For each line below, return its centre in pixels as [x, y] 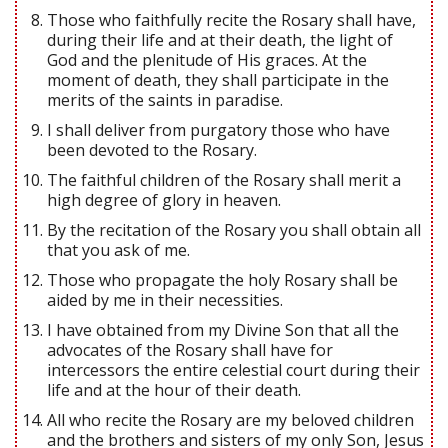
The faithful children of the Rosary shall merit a [224, 179]
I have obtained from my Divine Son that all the [223, 329]
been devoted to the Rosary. [152, 149]
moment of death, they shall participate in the [218, 79]
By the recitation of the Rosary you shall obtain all [234, 229]
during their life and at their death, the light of [220, 39]
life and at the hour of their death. [174, 389]
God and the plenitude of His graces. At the [207, 59]
